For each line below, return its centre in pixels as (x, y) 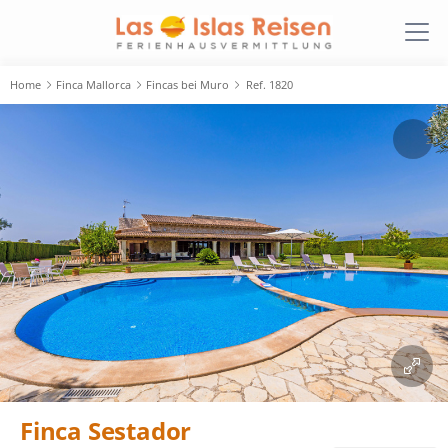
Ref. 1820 (269, 84)
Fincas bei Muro (187, 84)
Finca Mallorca (93, 84)
